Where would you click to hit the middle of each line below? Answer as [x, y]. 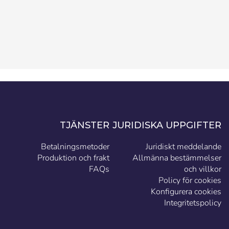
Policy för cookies [190, 181]
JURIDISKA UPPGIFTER [167, 125]
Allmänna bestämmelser [177, 158]
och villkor [202, 169]
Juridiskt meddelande [183, 147]
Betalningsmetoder [75, 147]
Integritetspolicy [192, 203]
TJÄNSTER [84, 125]
